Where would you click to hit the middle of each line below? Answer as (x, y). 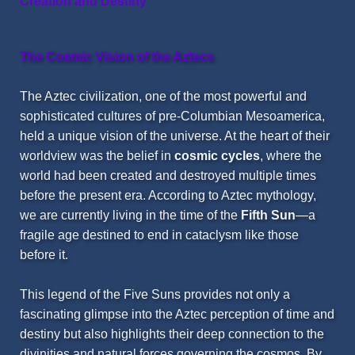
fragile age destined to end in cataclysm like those (159, 235)
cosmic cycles (217, 156)
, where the (291, 156)
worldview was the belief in (97, 156)
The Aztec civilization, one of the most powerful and (163, 97)
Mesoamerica (284, 116)
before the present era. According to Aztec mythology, (168, 196)
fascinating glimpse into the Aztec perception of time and (177, 315)
